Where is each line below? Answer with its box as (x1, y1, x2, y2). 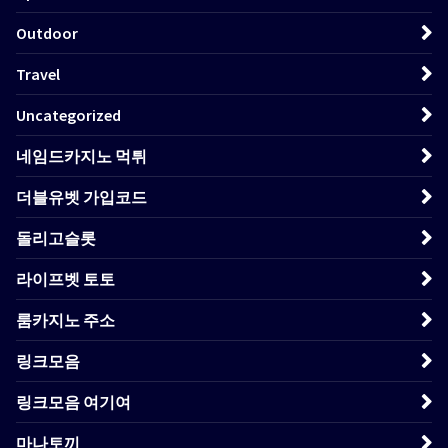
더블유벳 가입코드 (16, 186, 147, 207)
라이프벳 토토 (16, 268, 115, 289)
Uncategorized (16, 104, 121, 125)
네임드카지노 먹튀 (16, 145, 147, 166)
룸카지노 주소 (16, 309, 115, 330)
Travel (16, 63, 60, 84)
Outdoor (16, 22, 78, 43)
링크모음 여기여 (16, 391, 131, 412)
